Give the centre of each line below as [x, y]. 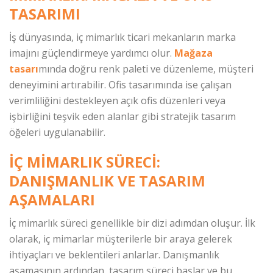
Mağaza [193, 53]
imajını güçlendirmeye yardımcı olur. [92, 53]
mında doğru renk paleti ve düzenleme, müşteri [146, 69]
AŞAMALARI [52, 200]
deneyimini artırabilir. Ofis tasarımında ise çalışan [120, 85]
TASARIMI [45, 14]
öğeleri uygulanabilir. [57, 133]
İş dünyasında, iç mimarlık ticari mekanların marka [122, 37]
